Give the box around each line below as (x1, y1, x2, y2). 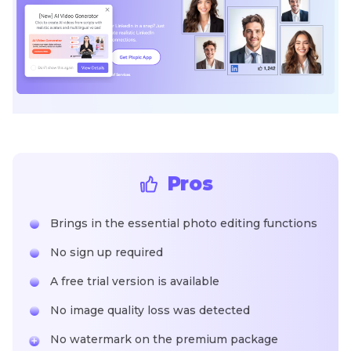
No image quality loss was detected (50, 303, 250, 318)
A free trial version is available (50, 274, 219, 289)
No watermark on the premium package (50, 332, 278, 347)
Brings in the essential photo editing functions (50, 216, 317, 231)
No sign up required (50, 245, 163, 260)
